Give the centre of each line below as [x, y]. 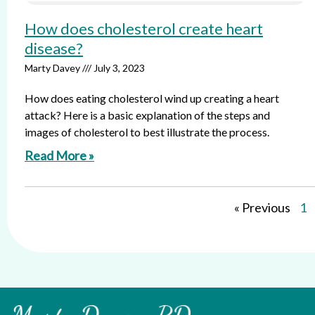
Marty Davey [53, 68]
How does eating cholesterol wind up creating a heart [152, 98]
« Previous [262, 207]
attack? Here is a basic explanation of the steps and [147, 115]
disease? [54, 48]
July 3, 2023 [118, 68]
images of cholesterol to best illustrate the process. [147, 132]
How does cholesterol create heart [144, 28]
